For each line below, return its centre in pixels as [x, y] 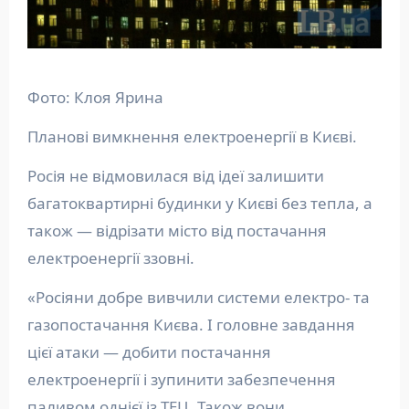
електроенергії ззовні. [112, 257]
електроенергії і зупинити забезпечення [181, 379]
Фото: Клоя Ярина [95, 97]
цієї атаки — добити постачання [149, 351]
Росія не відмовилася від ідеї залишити [175, 175]
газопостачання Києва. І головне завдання [191, 324]
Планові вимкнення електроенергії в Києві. [197, 136]
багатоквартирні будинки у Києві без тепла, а [199, 203]
